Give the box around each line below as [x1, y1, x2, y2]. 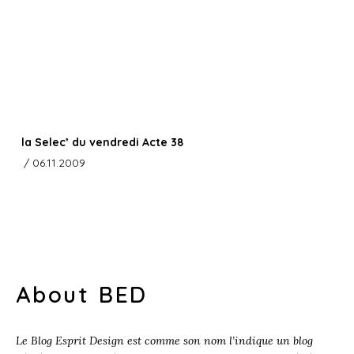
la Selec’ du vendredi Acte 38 [21, 135, 183, 150]
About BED [16, 281, 149, 309]
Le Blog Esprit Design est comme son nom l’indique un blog [16, 333, 313, 348]
